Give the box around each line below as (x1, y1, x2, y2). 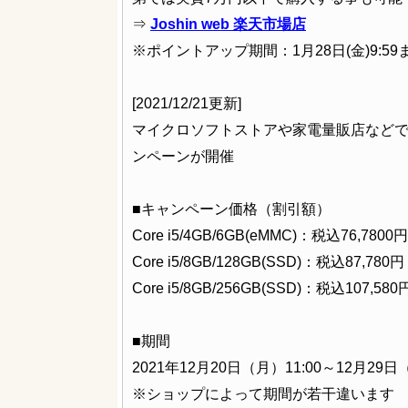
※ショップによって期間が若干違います (132, 386, 394, 402)
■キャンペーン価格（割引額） (132, 201, 331, 217)
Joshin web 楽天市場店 (150, 16, 306, 32)
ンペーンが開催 (132, 148, 234, 164)
